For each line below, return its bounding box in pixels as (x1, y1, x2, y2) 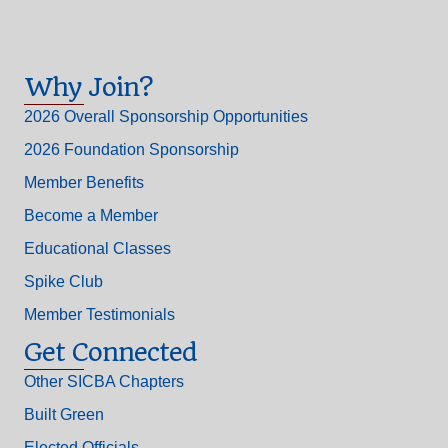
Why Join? (24, 71, 152, 102)
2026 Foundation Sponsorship (24, 140, 239, 158)
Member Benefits (24, 173, 144, 191)
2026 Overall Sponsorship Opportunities (24, 107, 308, 125)
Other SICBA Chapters (24, 372, 184, 390)
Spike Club (24, 272, 103, 290)
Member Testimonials (24, 305, 175, 323)
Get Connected (24, 336, 197, 367)
